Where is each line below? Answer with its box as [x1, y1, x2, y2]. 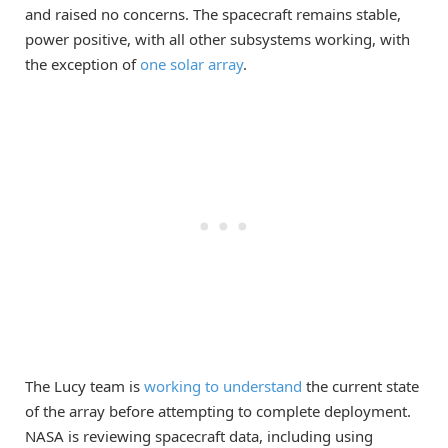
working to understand [144, 375, 302, 396]
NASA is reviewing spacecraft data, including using [25, 425, 373, 446]
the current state [302, 375, 419, 396]
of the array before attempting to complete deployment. [25, 400, 411, 421]
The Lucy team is [25, 375, 144, 396]
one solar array [140, 54, 243, 75]
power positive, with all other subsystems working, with [25, 29, 410, 50]
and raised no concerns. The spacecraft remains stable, [25, 4, 401, 25]
